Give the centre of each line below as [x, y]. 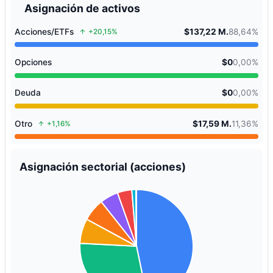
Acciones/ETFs [44, 31]
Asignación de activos [83, 8]
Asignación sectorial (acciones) [103, 166]
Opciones [34, 62]
